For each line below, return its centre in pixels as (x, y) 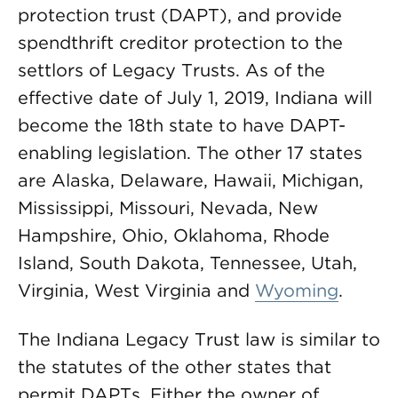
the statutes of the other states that (175, 367)
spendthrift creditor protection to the (180, 43)
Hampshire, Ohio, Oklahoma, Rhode (174, 235)
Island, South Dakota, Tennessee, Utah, (187, 263)
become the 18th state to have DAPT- (182, 125)
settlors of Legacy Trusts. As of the (171, 70)
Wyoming (297, 291)
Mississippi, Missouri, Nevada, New (168, 208)
